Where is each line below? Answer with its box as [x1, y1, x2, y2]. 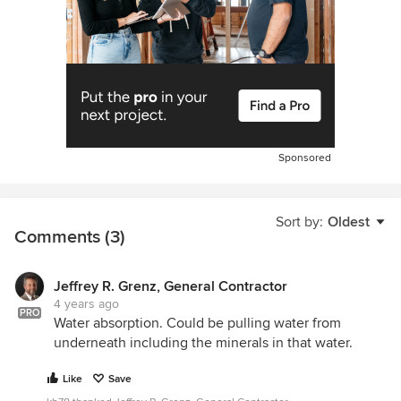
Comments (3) [14, 226, 125, 248]
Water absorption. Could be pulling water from [54, 313, 341, 332]
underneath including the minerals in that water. [54, 333, 353, 352]
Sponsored [278, 150, 331, 165]
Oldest [328, 212, 370, 231]
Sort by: [276, 212, 323, 231]
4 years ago [54, 295, 119, 311]
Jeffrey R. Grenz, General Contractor [54, 277, 287, 295]
